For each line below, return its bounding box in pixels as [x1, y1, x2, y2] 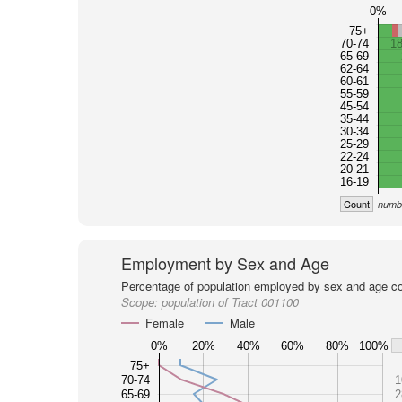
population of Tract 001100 [161, 293, 299, 310]
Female [144, 314, 184, 331]
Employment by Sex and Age [120, 251, 329, 275]
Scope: [120, 293, 162, 310]
